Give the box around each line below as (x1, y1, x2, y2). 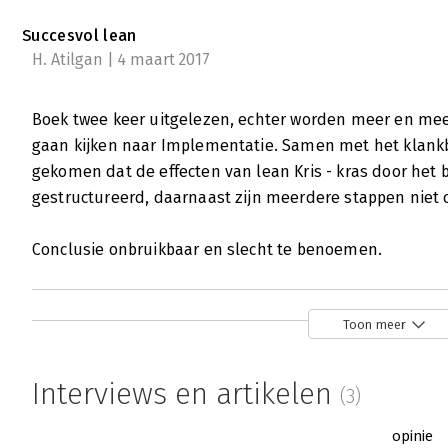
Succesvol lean (22, 26, 137, 46)
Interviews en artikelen (32, 376, 340, 413)
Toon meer (343, 316, 406, 332)
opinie (392, 426, 433, 445)
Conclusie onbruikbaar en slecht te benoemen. (32, 240, 383, 260)
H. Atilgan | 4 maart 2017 (32, 50, 210, 70)
